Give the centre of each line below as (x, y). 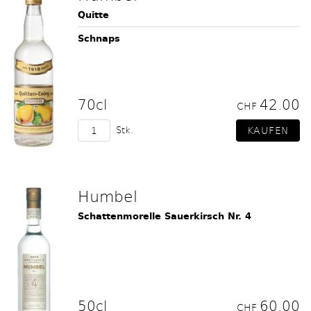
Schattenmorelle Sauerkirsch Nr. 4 (165, 216)
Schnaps (99, 39)
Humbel (108, 196)
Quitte (93, 15)
